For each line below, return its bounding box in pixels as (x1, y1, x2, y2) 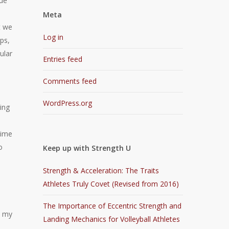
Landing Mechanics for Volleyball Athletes (43, 214, 180, 224)
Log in (43, 32, 64, 42)
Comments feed (43, 76, 97, 86)
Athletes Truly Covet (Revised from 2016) (43, 179, 179, 189)
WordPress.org (43, 98, 93, 108)
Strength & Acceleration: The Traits (43, 166, 159, 175)
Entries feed (43, 54, 83, 64)
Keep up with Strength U (43, 143, 131, 153)
